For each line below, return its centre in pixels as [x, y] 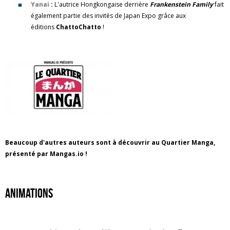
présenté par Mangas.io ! [47, 154]
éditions [43, 27]
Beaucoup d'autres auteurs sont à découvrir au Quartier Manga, [110, 142]
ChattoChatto [79, 27]
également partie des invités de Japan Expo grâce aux [108, 16]
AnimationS [29, 193]
